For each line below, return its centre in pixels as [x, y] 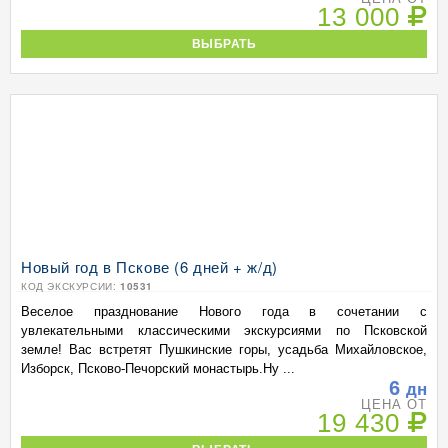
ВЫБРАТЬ [224, 43]
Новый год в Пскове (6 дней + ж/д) [149, 266]
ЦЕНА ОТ [393, 404]
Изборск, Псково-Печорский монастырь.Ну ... [158, 368]
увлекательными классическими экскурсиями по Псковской [224, 330]
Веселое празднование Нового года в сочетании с [224, 311]
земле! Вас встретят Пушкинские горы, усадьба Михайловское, [224, 349]
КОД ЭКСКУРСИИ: [70, 286]
